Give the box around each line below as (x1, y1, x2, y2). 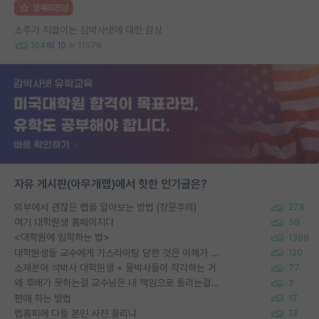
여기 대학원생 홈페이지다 (14, 216, 114, 228)
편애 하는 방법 (14, 292, 71, 304)
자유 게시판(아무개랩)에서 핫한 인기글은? (14, 177, 207, 191)
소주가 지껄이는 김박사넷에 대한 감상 (14, 23, 162, 36)
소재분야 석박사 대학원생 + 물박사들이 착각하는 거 (14, 261, 216, 273)
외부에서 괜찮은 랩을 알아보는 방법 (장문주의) (14, 201, 197, 213)
